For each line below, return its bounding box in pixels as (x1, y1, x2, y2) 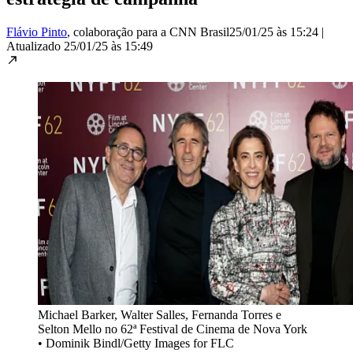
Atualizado (6, 39, 64, 53)
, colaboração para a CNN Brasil (67, 24, 229, 39)
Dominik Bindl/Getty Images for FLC (46, 336, 234, 350)
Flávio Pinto (6, 24, 67, 39)
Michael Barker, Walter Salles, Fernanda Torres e (38, 307, 281, 321)
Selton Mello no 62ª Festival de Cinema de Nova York (38, 321, 307, 336)
